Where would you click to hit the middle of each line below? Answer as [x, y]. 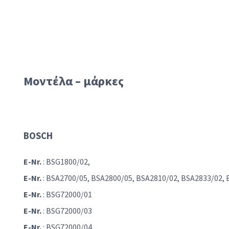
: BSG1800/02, [66, 162]
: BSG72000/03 [67, 211]
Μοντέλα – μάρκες [74, 81]
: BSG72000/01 [67, 194]
